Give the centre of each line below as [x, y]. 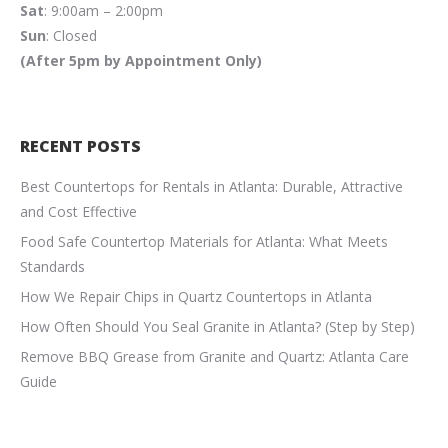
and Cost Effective [78, 211]
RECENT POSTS [80, 145]
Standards [52, 266]
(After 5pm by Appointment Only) [141, 60]
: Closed [71, 35]
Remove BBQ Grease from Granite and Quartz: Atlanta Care [214, 356]
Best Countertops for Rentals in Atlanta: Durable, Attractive [211, 186]
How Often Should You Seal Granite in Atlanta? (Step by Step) [217, 326]
